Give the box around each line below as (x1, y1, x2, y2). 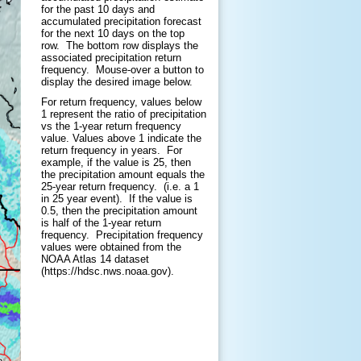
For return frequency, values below (41, 95, 201, 108)
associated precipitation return (41, 51, 181, 64)
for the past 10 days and (41, 2, 155, 15)
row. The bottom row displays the (41, 39, 198, 52)
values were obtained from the (41, 240, 181, 253)
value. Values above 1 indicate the (41, 131, 201, 144)
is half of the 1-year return (41, 216, 161, 229)
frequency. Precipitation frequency (41, 228, 203, 241)
